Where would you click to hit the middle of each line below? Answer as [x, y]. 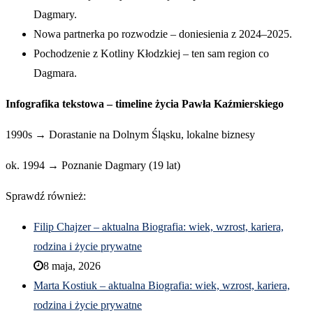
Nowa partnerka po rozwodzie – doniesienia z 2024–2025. [163, 34]
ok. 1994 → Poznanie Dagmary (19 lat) [93, 166]
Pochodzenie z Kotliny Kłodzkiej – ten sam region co [151, 54]
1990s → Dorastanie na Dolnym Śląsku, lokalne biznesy [130, 135]
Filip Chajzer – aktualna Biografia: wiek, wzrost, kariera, [159, 227]
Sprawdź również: [46, 196]
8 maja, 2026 [72, 266]
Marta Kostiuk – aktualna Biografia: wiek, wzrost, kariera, [162, 286]
